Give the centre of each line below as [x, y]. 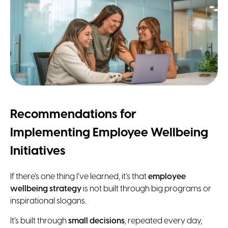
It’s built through [39, 221]
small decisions [96, 221]
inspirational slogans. [48, 202]
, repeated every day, [163, 221]
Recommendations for [73, 115]
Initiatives [38, 152]
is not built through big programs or [146, 189]
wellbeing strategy [46, 189]
